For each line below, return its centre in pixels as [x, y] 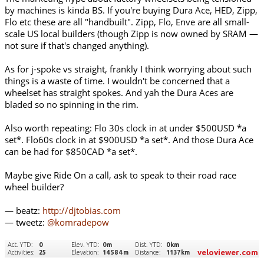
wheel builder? [34, 187]
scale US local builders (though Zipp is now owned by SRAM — [131, 34]
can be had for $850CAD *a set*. [71, 152]
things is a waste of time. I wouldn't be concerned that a [117, 81]
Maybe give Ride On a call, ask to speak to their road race [121, 175]
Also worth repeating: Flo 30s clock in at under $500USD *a [126, 128]
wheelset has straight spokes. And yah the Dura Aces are [119, 93]
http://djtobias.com [82, 211]
